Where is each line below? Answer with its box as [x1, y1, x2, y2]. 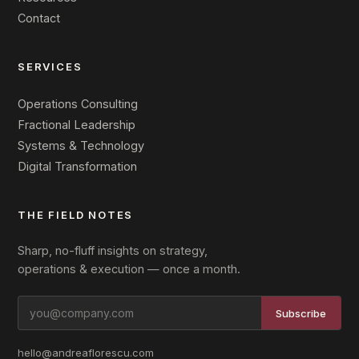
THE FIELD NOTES [18, 208, 134, 221]
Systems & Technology [18, 139, 144, 152]
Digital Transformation [18, 159, 137, 173]
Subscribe [276, 306, 326, 320]
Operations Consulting [18, 97, 138, 111]
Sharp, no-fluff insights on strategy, [18, 244, 208, 257]
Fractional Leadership [18, 118, 135, 131]
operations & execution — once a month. [18, 262, 240, 276]
